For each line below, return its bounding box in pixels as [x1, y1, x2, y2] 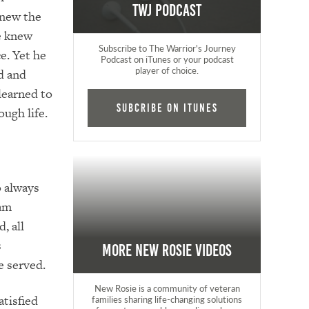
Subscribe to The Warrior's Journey [98, 41, 236, 54]
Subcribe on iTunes [116, 101, 218, 114]
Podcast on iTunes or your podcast [100, 52, 234, 66]
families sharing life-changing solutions [92, 292, 243, 306]
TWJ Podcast [132, 1, 202, 20]
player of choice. [135, 63, 199, 77]
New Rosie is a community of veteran [94, 281, 240, 295]
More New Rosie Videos [102, 241, 232, 259]
